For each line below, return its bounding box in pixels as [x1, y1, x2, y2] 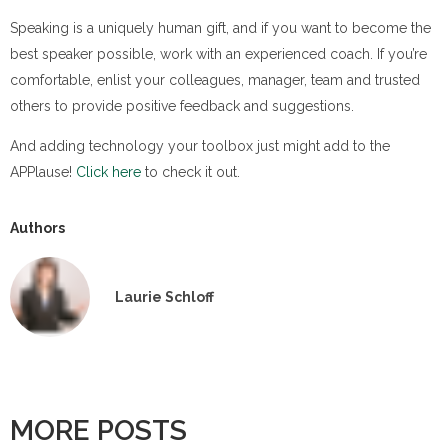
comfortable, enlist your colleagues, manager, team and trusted [10, 71, 420, 88]
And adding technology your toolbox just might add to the [10, 138, 390, 155]
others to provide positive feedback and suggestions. [10, 97, 354, 114]
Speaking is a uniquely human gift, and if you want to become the [10, 19, 431, 36]
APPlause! [10, 164, 76, 181]
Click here [76, 164, 141, 181]
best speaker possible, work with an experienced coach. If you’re [10, 45, 427, 62]
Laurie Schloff [115, 288, 214, 305]
